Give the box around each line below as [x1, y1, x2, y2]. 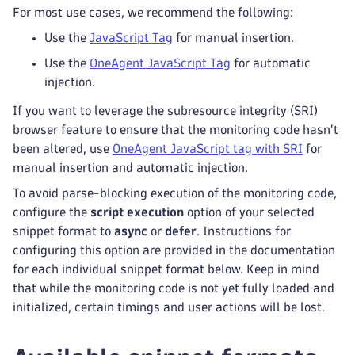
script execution [90, 206, 184, 218]
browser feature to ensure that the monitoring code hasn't [13, 124, 338, 136]
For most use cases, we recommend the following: [13, 6, 293, 18]
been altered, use [13, 143, 113, 155]
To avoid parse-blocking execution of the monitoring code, [13, 187, 337, 199]
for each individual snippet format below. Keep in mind [13, 263, 319, 275]
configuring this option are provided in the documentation [13, 244, 335, 256]
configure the [13, 206, 90, 218]
